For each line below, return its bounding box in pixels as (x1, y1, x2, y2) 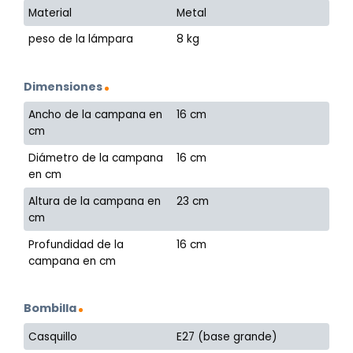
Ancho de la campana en (28, 107, 163, 123)
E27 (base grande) (176, 329, 278, 344)
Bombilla (24, 299, 76, 316)
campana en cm (28, 253, 117, 269)
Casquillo (28, 329, 78, 344)
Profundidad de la (28, 236, 124, 252)
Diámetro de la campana (28, 150, 164, 166)
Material (28, 5, 72, 20)
